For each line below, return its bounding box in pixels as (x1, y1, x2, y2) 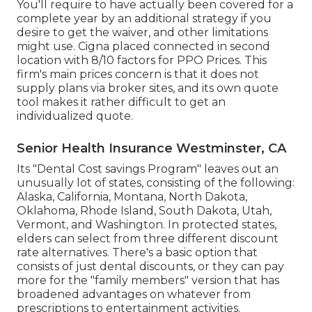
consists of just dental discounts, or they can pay (17, 260, 284, 274)
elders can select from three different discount (17, 232, 279, 246)
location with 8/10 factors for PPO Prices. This (17, 54, 267, 68)
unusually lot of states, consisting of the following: (17, 176, 295, 190)
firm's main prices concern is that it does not (17, 68, 259, 81)
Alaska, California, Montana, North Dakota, (17, 190, 247, 204)
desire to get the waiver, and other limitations (17, 26, 268, 40)
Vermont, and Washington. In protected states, (17, 218, 276, 232)
